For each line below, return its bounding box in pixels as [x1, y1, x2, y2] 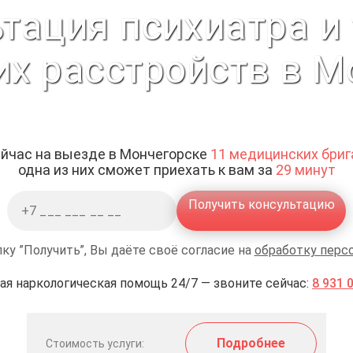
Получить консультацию [188, 197, 335, 212]
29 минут [275, 162, 336, 178]
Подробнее [217, 336, 285, 351]
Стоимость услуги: [46, 337, 144, 350]
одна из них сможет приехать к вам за [17, 162, 276, 178]
